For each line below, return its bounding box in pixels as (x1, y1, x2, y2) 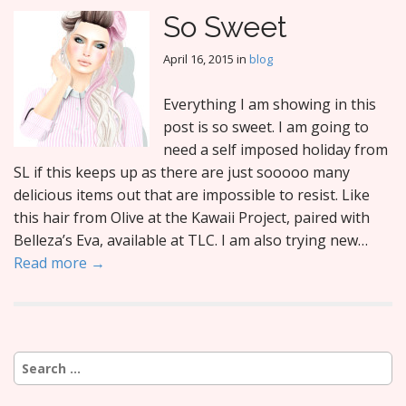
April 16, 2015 (163, 51, 234, 67)
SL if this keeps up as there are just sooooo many (14, 162, 350, 182)
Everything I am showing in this (163, 94, 376, 114)
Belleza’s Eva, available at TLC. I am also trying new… (14, 230, 368, 250)
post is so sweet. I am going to (163, 117, 369, 137)
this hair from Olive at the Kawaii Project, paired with (14, 208, 370, 227)
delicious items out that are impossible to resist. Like (14, 185, 370, 205)
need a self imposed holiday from (163, 140, 388, 159)
